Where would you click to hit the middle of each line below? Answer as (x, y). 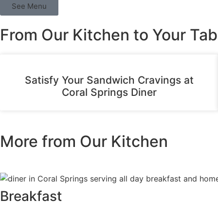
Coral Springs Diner (109, 92)
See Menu (29, 6)
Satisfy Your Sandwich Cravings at (109, 80)
